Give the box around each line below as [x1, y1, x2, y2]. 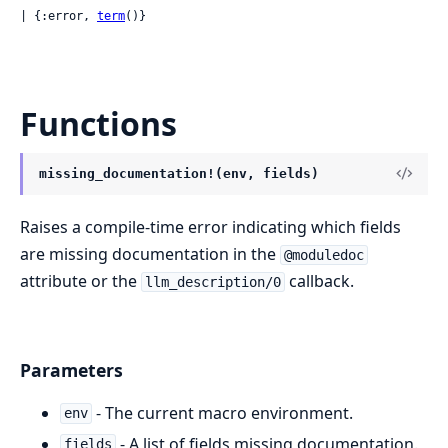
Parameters [20, 357, 123, 382]
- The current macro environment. [91, 401, 353, 424]
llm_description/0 [144, 274, 281, 290]
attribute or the [20, 270, 141, 292]
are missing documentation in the [20, 243, 280, 265]
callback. [284, 270, 354, 292]
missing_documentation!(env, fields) [39, 165, 319, 181]
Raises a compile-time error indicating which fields [20, 216, 401, 238]
